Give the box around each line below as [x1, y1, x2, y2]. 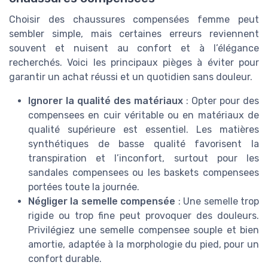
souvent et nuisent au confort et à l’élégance [9, 42, 259, 54]
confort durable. [28, 252, 102, 264]
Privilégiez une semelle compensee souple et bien [28, 224, 259, 236]
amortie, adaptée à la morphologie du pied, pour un [28, 238, 259, 250]
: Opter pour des [183, 95, 259, 106]
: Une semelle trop [175, 195, 260, 207]
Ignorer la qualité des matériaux [28, 95, 183, 106]
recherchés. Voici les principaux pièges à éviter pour [9, 56, 259, 68]
